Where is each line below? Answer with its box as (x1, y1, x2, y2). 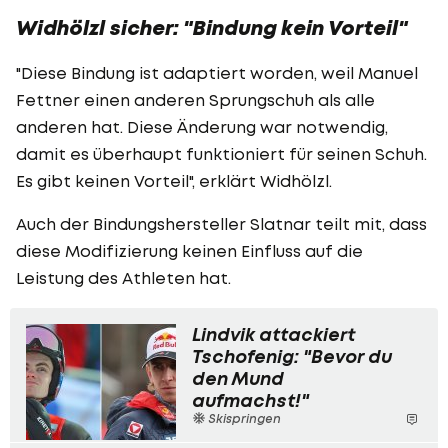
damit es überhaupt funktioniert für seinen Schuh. (16, 143, 427, 164)
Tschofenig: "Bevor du (192, 344, 392, 368)
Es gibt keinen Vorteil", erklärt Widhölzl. (16, 170, 332, 191)
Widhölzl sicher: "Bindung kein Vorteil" (16, 14, 408, 41)
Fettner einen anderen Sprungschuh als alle (16, 89, 375, 110)
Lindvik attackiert (192, 322, 355, 346)
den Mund (192, 366, 284, 390)
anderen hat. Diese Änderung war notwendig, (16, 116, 388, 137)
